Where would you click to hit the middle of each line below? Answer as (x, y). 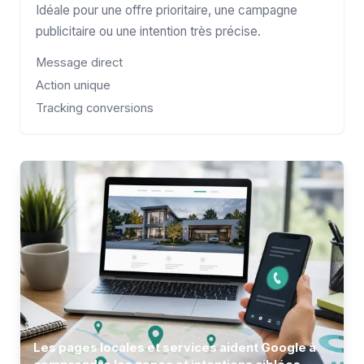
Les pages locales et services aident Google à (175, 347)
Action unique (74, 85)
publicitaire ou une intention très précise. (149, 31)
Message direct (80, 62)
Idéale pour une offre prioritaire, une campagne (167, 10)
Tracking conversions (95, 108)
